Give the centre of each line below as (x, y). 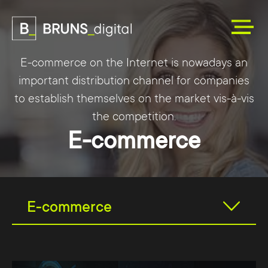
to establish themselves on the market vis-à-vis (134, 99)
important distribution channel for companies (134, 81)
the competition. (134, 117)
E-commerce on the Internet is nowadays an (134, 63)
